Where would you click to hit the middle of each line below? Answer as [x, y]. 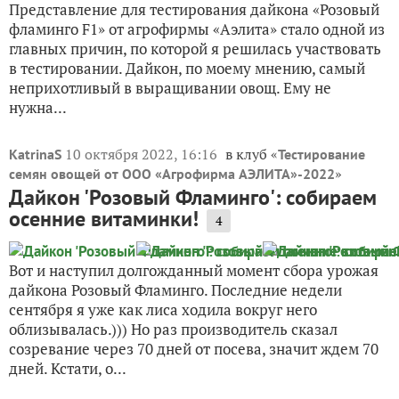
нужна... [38, 108]
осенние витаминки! [104, 219]
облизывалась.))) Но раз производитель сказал [173, 330]
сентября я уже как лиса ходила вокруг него [163, 310]
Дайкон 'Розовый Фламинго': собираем [193, 198]
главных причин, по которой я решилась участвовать [195, 49]
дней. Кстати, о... [68, 369]
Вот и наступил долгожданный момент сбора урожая [194, 271]
